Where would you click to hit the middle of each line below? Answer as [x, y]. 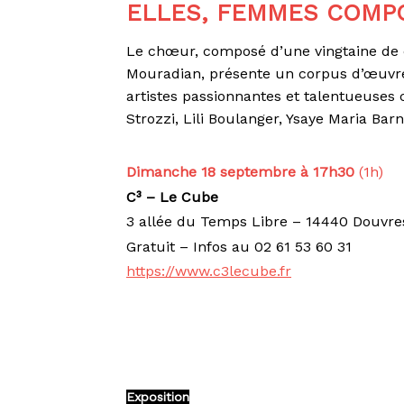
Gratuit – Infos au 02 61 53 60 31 [239, 246]
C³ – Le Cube [173, 197]
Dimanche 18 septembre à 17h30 [241, 171]
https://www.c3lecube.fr [209, 271]
